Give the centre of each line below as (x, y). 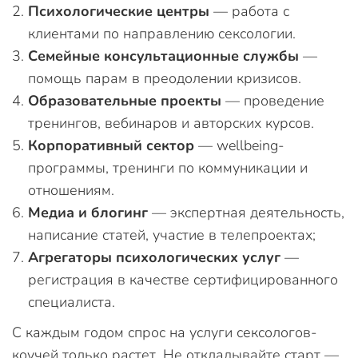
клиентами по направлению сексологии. (162, 34)
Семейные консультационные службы (163, 56)
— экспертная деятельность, (246, 213)
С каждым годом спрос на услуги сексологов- (165, 332)
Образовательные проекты (125, 101)
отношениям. (71, 190)
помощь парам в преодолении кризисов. (165, 78)
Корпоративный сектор (111, 145)
